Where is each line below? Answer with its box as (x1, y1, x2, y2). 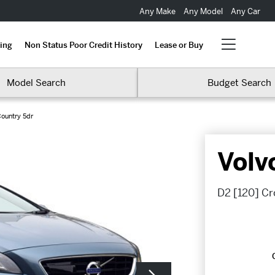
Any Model (183, 6, 223, 17)
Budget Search (207, 77, 271, 88)
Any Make (139, 6, 177, 17)
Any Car (228, 6, 260, 17)
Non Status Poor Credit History (24, 39, 142, 50)
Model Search (6, 77, 66, 88)
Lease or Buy (154, 39, 203, 50)
